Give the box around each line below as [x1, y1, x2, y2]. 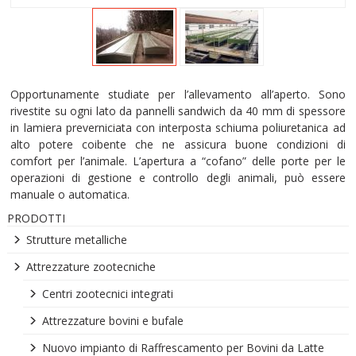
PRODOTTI [6, 211, 65, 226]
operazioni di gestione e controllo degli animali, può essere [10, 170, 346, 185]
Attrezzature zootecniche [25, 259, 156, 274]
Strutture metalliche [25, 232, 127, 247]
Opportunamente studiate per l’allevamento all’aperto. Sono [10, 87, 346, 102]
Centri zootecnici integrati [41, 286, 173, 301]
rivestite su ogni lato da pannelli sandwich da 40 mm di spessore [10, 103, 346, 118]
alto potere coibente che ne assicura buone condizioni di [10, 137, 346, 152]
